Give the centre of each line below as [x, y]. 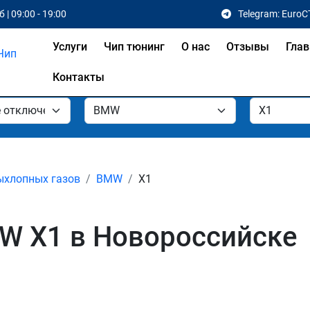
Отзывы [247, 47]
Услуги [70, 47]
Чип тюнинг [134, 47]
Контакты [78, 77]
